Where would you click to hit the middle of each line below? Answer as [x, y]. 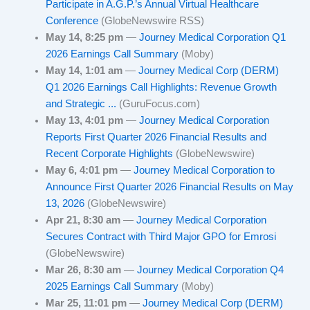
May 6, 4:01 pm [82, 170]
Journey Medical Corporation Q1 [213, 37]
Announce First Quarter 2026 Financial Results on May [170, 187]
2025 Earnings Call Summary [114, 286]
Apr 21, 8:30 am [83, 220]
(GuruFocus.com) [160, 104]
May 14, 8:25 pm [85, 37]
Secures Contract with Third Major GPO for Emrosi [161, 237]
